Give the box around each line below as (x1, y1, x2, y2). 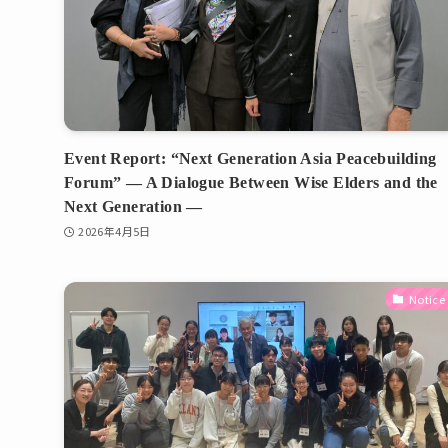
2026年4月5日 (78, 223, 151, 240)
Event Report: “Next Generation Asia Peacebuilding (64, 149, 437, 167)
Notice (408, 290, 446, 307)
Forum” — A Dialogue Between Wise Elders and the (64, 173, 438, 191)
